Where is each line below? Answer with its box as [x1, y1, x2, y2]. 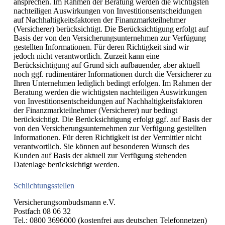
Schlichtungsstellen [13, 181, 74, 190]
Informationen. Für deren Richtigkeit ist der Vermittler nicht [13, 133, 201, 142]
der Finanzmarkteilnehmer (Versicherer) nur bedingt [13, 105, 177, 115]
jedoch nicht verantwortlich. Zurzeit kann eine [13, 51, 159, 60]
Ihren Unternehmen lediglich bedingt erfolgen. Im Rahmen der [13, 78, 211, 87]
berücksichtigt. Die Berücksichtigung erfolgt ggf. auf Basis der [13, 115, 211, 124]
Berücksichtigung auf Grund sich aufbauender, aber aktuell [13, 60, 200, 69]
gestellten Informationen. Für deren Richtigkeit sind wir [13, 42, 189, 51]
